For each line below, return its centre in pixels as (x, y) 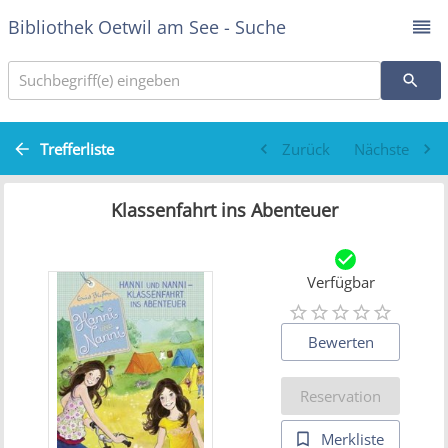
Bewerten (340, 342)
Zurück (305, 148)
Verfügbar (340, 282)
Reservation (341, 396)
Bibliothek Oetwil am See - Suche (146, 26)
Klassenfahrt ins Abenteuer (224, 209)
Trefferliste (76, 148)
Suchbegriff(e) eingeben (99, 80)
